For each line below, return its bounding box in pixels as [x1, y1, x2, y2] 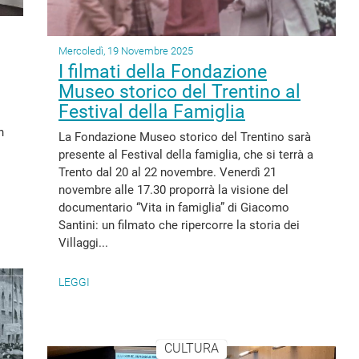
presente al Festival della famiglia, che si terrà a [58, 147, 313, 162]
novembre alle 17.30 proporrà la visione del [58, 183, 288, 197]
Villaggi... [58, 236, 108, 250]
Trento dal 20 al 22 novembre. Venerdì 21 [58, 165, 276, 179]
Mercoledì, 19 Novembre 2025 [58, 45, 193, 57]
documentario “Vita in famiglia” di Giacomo [58, 200, 289, 215]
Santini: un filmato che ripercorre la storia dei [58, 218, 300, 232]
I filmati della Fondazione [58, 61, 267, 83]
